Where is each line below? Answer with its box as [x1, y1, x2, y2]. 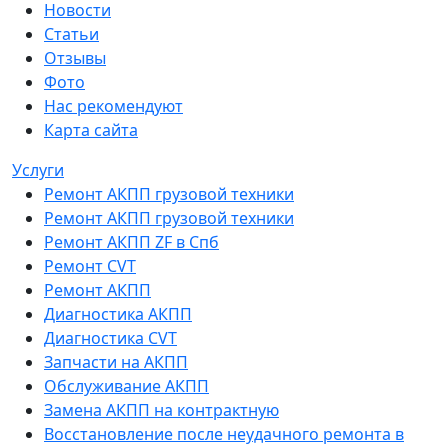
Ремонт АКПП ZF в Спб [44, 230, 219, 253]
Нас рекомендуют [44, 94, 183, 117]
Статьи [44, 22, 99, 45]
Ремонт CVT [44, 254, 136, 277]
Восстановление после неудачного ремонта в [44, 422, 404, 445]
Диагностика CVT [44, 326, 177, 349]
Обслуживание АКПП [44, 374, 209, 397]
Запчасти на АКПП [44, 350, 188, 373]
